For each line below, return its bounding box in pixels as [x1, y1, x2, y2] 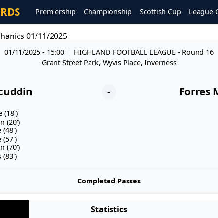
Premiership [36, 7, 76, 17]
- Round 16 [177, 47, 214, 56]
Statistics [91, 204, 127, 215]
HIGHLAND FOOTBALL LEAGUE [73, 47, 178, 56]
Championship [84, 7, 132, 17]
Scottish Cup [140, 7, 181, 17]
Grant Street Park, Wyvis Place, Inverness [41, 57, 177, 67]
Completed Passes [77, 176, 141, 185]
